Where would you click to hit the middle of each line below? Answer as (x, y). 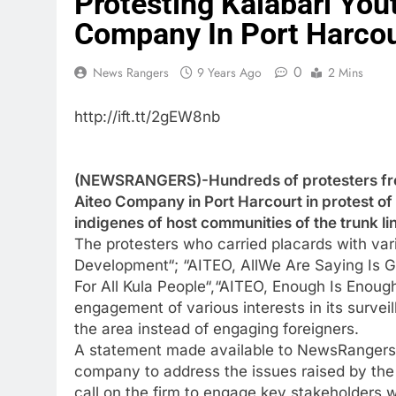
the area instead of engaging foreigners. (217, 328)
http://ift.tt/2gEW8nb (147, 116)
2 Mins (346, 72)
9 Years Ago (229, 72)
